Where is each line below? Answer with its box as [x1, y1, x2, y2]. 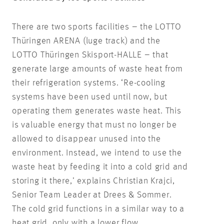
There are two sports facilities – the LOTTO [12, 22, 181, 31]
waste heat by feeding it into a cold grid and [12, 162, 188, 171]
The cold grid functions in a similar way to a [12, 204, 184, 213]
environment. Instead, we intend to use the [12, 148, 182, 157]
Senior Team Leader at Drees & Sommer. [12, 190, 172, 199]
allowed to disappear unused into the [12, 134, 161, 143]
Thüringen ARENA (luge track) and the [12, 36, 160, 45]
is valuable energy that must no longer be [12, 120, 177, 129]
